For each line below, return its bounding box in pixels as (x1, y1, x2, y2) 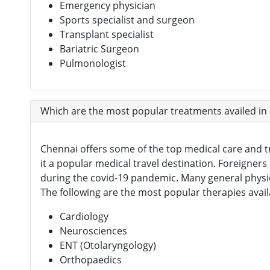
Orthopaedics (60, 253, 122, 266)
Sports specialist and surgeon (60, 13, 195, 27)
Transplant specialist (60, 27, 154, 41)
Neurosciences (60, 224, 127, 237)
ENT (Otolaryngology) (60, 238, 156, 252)
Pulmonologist (60, 56, 126, 70)
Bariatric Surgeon (60, 42, 139, 55)
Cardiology (60, 209, 108, 223)
